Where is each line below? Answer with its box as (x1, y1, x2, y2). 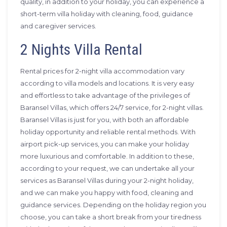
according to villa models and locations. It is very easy (20, 79, 194, 87)
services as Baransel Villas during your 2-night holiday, (20, 176, 194, 184)
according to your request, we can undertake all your (20, 164, 195, 172)
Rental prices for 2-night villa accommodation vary (20, 67, 184, 75)
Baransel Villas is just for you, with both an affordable (20, 116, 189, 124)
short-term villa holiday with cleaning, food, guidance (20, 10, 193, 18)
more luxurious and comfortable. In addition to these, (20, 152, 194, 160)
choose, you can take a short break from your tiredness (20, 213, 201, 221)
